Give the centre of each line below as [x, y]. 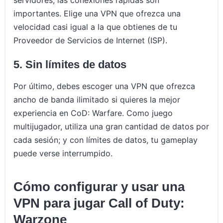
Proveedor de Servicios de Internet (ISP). [91, 41]
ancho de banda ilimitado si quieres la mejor [97, 100]
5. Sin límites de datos [70, 65]
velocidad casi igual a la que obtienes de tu [96, 27]
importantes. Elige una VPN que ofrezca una [97, 14]
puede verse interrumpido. [63, 154]
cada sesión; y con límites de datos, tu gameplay [106, 140]
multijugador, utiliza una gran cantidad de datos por [111, 127]
